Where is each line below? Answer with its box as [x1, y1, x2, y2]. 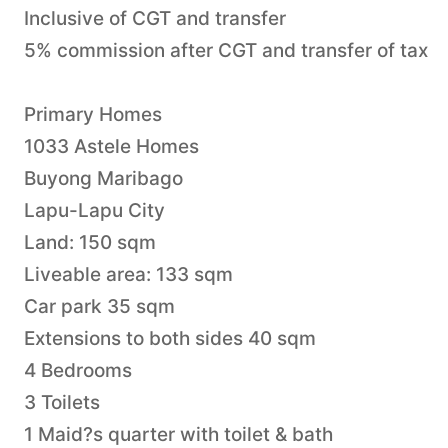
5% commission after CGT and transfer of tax [24, 38, 428, 62]
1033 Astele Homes [24, 134, 199, 158]
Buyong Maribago [24, 166, 183, 190]
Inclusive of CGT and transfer [24, 6, 286, 30]
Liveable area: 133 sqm [24, 262, 233, 286]
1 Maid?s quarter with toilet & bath [24, 422, 333, 446]
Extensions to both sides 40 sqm [24, 326, 316, 350]
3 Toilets [24, 390, 100, 414]
